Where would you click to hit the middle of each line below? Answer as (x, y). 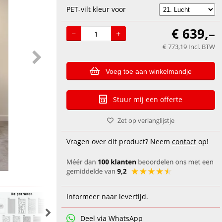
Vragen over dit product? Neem (119, 141)
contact (184, 141)
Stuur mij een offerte (148, 99)
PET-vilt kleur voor (96, 9)
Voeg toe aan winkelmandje (149, 71)
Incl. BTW (202, 47)
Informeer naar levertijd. (107, 196)
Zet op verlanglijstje (146, 120)
